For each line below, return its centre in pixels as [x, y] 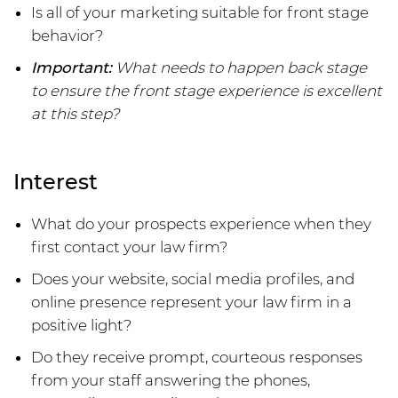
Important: [72, 68]
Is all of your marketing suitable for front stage [200, 13]
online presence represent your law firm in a [191, 302]
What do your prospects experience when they [201, 224]
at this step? [75, 114]
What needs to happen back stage [239, 68]
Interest [56, 182]
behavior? [67, 36]
